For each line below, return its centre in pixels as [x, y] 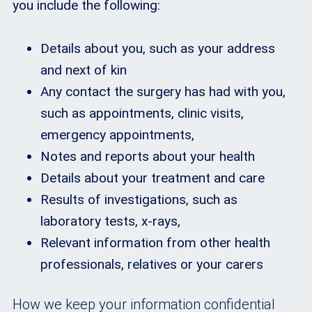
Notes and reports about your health [148, 156]
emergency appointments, [117, 134]
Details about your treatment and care [153, 178]
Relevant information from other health [155, 242]
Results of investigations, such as [139, 199]
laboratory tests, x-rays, [110, 221]
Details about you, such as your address [158, 48]
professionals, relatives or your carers [152, 264]
